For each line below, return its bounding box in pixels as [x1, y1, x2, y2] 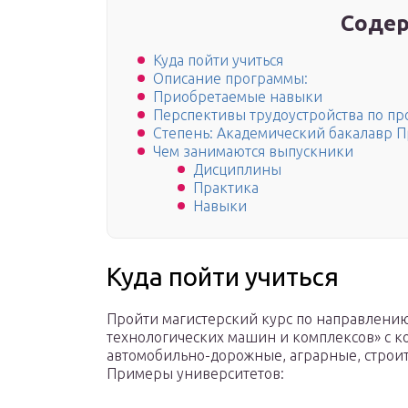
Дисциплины [193, 161, 281, 178]
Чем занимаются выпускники [153, 143, 353, 160]
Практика [193, 179, 259, 197]
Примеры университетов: [107, 365, 284, 382]
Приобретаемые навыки [153, 88, 322, 106]
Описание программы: [153, 70, 308, 87]
